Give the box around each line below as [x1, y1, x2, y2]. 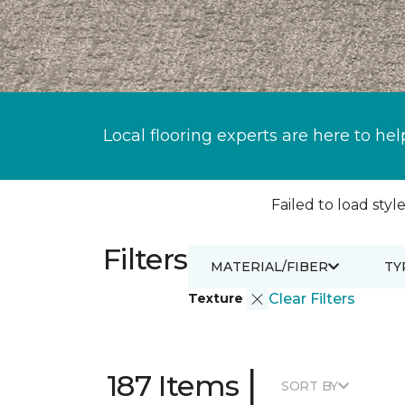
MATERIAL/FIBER [210, 258, 328, 275]
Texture [187, 289, 247, 306]
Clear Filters [268, 290, 355, 307]
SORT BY [280, 377, 339, 394]
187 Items [107, 368, 240, 403]
